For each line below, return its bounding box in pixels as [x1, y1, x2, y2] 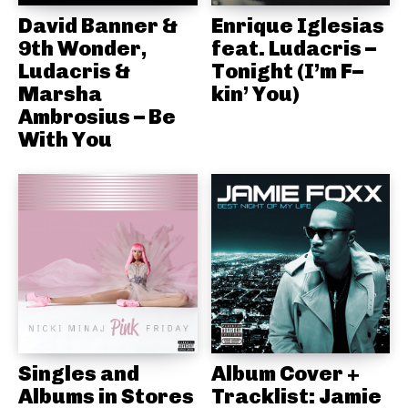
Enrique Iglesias [210, 13, 384, 39]
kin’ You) [210, 81, 300, 107]
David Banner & [18, 13, 178, 39]
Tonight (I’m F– [210, 58, 363, 85]
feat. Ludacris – [210, 36, 376, 62]
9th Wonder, [18, 36, 147, 62]
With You [18, 127, 112, 153]
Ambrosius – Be [18, 104, 176, 130]
